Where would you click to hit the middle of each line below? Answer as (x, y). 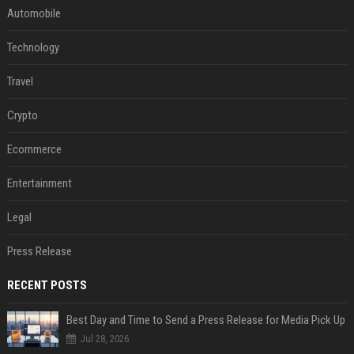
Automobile (34, 13)
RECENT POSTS (47, 285)
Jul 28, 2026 (104, 339)
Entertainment (39, 183)
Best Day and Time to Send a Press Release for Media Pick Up (205, 320)
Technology (33, 47)
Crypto (22, 115)
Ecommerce (34, 149)
